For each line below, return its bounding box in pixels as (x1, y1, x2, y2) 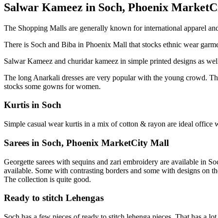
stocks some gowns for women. (4, 82, 101, 91)
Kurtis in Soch (4, 100, 61, 110)
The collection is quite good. (4, 175, 91, 183)
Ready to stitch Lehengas (4, 193, 104, 203)
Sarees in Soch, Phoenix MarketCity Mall (4, 137, 169, 148)
